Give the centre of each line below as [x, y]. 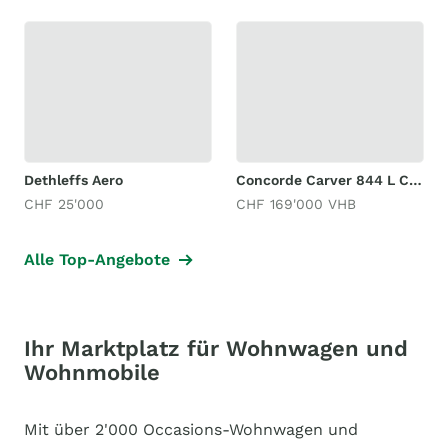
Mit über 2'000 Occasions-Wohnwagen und [191, 429]
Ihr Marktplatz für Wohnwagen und [216, 348]
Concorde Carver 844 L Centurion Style [415, 179]
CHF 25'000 [64, 203]
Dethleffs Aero [73, 179]
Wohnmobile [92, 372]
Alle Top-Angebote [97, 259]
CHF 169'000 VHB [296, 203]
